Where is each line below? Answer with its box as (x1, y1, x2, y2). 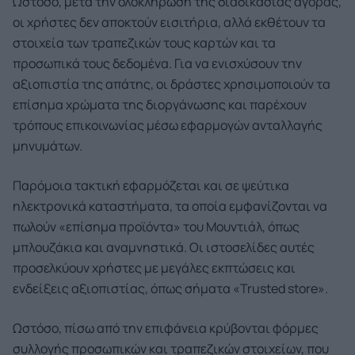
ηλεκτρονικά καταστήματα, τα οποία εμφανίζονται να (13, 197, 327, 215)
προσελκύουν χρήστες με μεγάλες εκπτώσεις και (13, 259, 296, 277)
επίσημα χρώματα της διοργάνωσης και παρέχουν (13, 96, 307, 113)
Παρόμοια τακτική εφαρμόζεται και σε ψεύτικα (13, 177, 289, 194)
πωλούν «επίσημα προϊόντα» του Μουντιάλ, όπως (13, 218, 300, 235)
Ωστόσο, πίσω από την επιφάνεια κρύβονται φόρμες (13, 319, 319, 337)
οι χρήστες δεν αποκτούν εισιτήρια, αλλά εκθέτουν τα (13, 13, 326, 31)
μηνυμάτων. (13, 137, 82, 155)
